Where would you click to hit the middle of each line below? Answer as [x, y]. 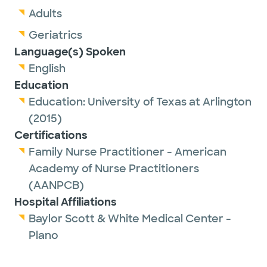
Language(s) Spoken [70, 52]
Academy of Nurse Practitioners [114, 169]
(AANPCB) [56, 185]
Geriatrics [55, 35]
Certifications [51, 135]
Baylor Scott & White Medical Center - [130, 219]
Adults [45, 14]
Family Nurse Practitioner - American [128, 152]
